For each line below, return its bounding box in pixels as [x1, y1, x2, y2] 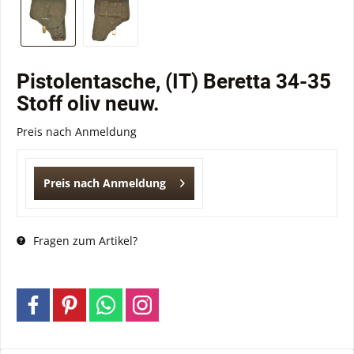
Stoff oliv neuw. [17, 92, 160, 115]
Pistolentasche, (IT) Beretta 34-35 [17, 70, 331, 93]
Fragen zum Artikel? [30, 233, 137, 248]
